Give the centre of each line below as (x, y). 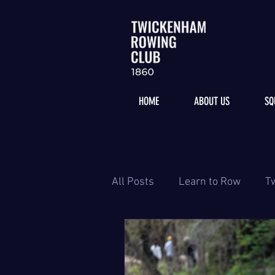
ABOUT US (211, 101)
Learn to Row (210, 182)
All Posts (133, 182)
